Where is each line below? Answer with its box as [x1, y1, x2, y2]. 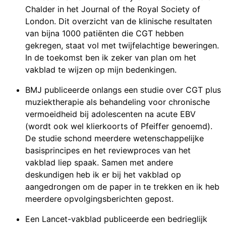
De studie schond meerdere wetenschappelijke [25, 133, 204, 144]
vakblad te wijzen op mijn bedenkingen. [25, 65, 177, 75]
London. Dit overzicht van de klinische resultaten [25, 16, 212, 27]
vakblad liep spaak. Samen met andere [25, 157, 173, 168]
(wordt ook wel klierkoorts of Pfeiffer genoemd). [25, 121, 212, 132]
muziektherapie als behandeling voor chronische [25, 97, 210, 107]
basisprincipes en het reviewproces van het [25, 145, 191, 156]
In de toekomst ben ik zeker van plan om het [25, 52, 196, 63]
